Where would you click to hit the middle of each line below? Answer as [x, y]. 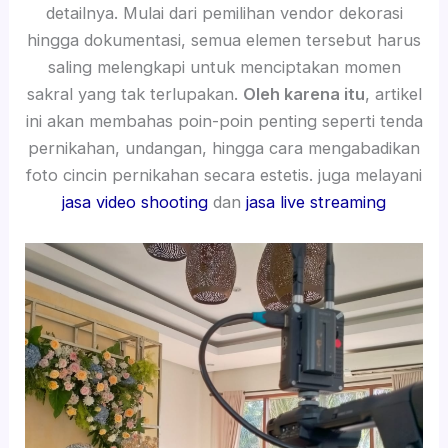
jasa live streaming [313, 202]
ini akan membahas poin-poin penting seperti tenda [224, 121]
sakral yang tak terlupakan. [134, 94]
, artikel [393, 94]
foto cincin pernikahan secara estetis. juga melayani [224, 175]
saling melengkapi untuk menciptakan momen [224, 67]
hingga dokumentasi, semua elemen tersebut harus [224, 40]
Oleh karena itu [303, 94]
